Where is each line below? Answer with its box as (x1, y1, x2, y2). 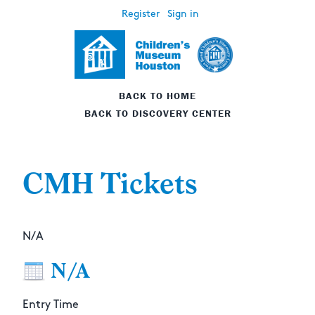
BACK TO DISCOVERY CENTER (84, 107, 231, 120)
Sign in (167, 9, 199, 18)
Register (121, 9, 160, 18)
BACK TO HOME (119, 89, 196, 103)
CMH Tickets (22, 167, 198, 201)
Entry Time (22, 300, 79, 311)
